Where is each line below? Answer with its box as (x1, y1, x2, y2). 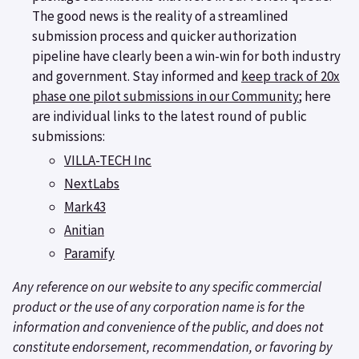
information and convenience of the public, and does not (13, 318, 324, 337)
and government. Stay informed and (32, 67, 241, 86)
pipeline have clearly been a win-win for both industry (32, 47, 341, 66)
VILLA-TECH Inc (64, 151, 151, 169)
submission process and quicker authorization (32, 27, 296, 46)
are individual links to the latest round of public (32, 107, 307, 126)
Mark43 (64, 197, 106, 216)
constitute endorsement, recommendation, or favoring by (13, 338, 333, 357)
